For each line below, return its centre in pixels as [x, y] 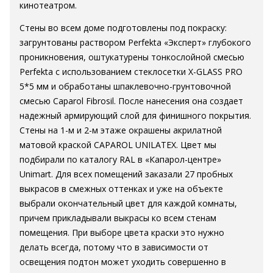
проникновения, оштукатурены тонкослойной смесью [132, 57]
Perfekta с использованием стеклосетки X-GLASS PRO [131, 72]
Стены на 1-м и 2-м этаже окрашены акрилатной [121, 130]
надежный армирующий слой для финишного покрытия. [135, 115]
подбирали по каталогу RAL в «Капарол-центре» [120, 159]
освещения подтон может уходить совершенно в [123, 262]
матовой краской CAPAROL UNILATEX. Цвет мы [118, 145]
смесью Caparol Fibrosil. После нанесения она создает [131, 101]
